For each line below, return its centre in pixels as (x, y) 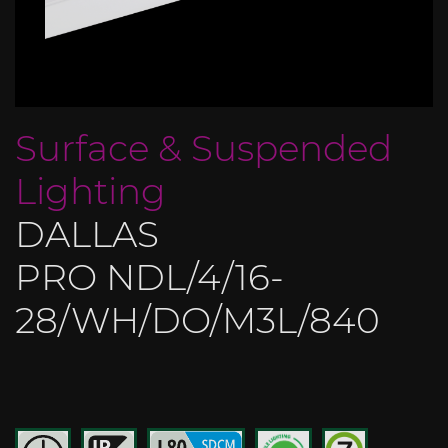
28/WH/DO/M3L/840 (197, 319)
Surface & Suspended (203, 147)
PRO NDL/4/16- (149, 276)
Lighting (90, 190)
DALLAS (87, 233)
